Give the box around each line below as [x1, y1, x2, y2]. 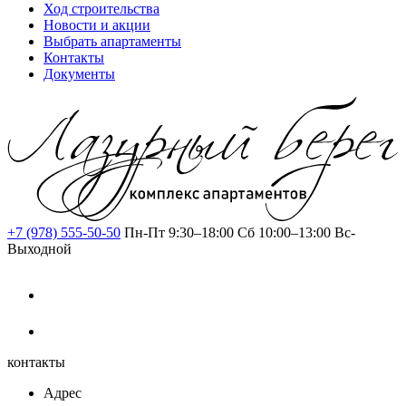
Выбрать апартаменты [43, 33, 181, 49]
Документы [43, 65, 115, 82]
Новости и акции [43, 16, 150, 33]
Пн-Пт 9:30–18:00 [124, 225, 234, 241]
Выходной [7, 241, 72, 257]
